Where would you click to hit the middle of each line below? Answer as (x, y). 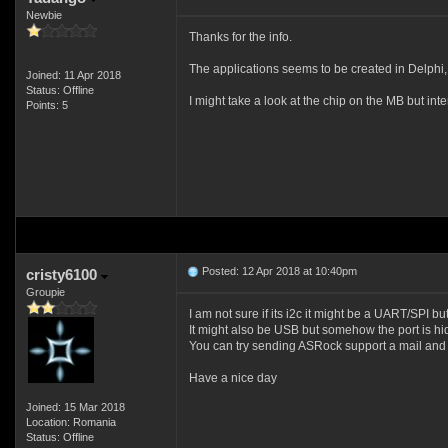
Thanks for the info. (241, 37)
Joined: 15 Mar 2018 (75, 407)
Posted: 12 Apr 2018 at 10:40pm (277, 271)
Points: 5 (46, 105)
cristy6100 (63, 274)
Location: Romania (70, 422)
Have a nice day (232, 378)
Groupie (45, 292)
